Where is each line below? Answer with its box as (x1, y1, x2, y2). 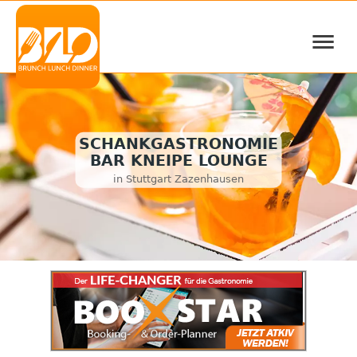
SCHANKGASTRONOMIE (79, 135, 278, 153)
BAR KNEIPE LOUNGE (89, 152, 268, 170)
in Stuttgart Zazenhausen (113, 172, 244, 185)
